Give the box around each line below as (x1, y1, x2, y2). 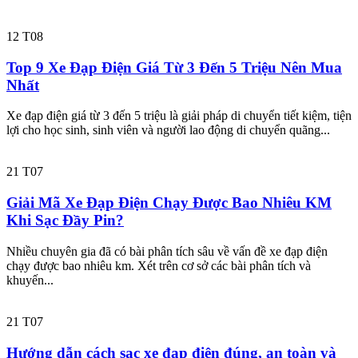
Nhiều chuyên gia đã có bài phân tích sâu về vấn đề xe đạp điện (6, 244, 328, 258)
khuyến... (6, 272, 54, 287)
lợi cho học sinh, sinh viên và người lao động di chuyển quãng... (6, 123, 330, 137)
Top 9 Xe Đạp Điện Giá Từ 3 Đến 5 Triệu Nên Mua (6, 58, 342, 76)
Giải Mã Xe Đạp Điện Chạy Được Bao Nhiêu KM (6, 194, 332, 212)
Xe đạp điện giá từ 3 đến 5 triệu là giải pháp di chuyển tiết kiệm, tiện (6, 109, 352, 123)
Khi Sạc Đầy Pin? (6, 212, 124, 229)
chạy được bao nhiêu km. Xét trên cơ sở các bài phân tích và (6, 258, 311, 272)
